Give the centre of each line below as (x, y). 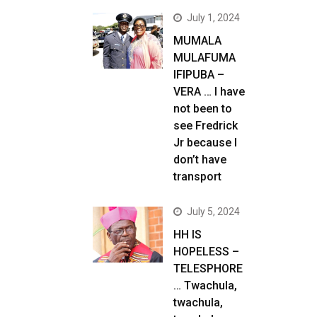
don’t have (200, 160)
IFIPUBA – (199, 75)
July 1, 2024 (213, 18)
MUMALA (197, 41)
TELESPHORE (208, 269)
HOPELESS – (206, 252)
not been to (203, 109)
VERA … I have (209, 92)
